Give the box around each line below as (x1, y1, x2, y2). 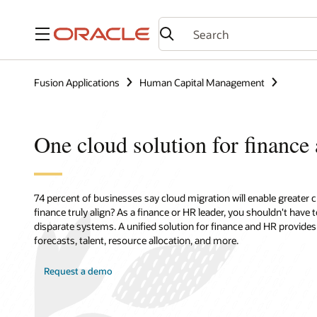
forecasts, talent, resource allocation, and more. (34, 233, 238, 247)
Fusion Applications (34, 75, 120, 89)
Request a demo (44, 265, 113, 277)
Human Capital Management (139, 75, 265, 89)
